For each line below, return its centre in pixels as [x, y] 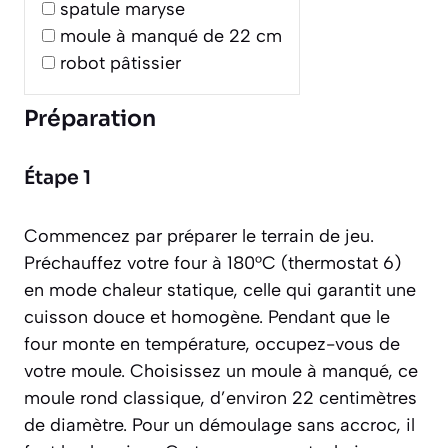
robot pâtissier [120, 63]
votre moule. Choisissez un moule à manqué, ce [221, 371]
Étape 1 [57, 178]
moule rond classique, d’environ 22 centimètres [220, 398]
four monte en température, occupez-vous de [212, 344]
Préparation [90, 119]
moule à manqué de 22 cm [171, 36]
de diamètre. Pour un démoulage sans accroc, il [219, 425]
